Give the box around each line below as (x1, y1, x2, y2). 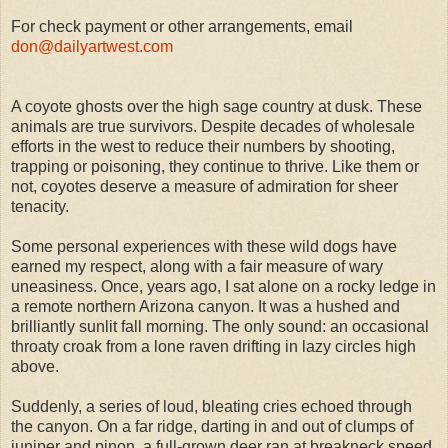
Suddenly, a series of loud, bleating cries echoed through (11, 397, 412, 415)
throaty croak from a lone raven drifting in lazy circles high (11, 337, 416, 355)
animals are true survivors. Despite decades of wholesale (11, 117, 415, 135)
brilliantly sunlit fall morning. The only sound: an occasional (11, 317, 429, 335)
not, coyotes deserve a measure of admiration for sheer (11, 177, 398, 195)
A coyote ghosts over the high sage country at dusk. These (11, 97, 422, 115)
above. (11, 357, 59, 375)
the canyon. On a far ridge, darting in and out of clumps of (11, 417, 413, 435)
